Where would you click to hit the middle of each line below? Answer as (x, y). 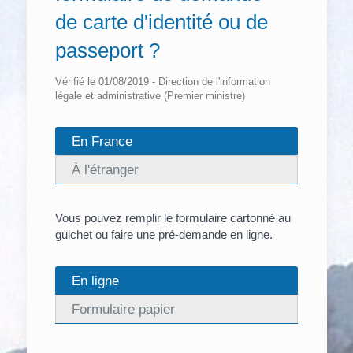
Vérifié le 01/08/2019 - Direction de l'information (162, 81)
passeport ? (107, 50)
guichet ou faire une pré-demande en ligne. (163, 234)
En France (102, 141)
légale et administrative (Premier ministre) (150, 95)
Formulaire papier (123, 308)
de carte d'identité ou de (161, 22)
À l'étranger (105, 169)
